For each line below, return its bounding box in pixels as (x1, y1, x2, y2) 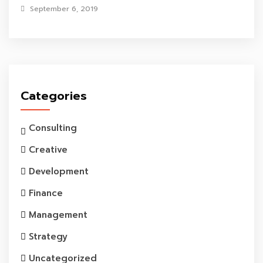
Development (29, 165, 89, 178)
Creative (29, 143, 68, 156)
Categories (21, 87, 87, 104)
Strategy (29, 230, 68, 243)
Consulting (29, 122, 77, 134)
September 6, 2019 (28, 4, 98, 14)
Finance (29, 187, 63, 200)
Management (29, 208, 87, 221)
